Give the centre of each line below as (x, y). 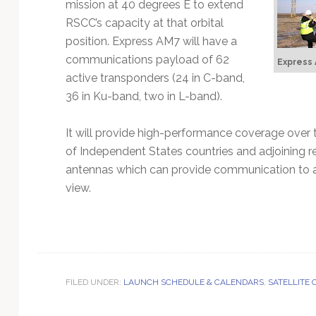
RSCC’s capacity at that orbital (144, 23)
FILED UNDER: (94, 282)
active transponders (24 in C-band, (155, 78)
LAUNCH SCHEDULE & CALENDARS (193, 282)
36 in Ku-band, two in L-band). (144, 96)
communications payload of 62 (147, 59)
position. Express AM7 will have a (151, 41)
